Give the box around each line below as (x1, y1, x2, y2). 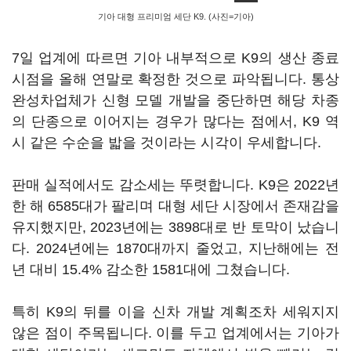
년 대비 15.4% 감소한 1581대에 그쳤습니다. (12, 262, 290, 277)
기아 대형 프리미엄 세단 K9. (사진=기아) (97, 12, 254, 21)
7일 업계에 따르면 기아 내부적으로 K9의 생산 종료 (12, 50, 339, 66)
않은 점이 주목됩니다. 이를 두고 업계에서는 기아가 (12, 325, 339, 341)
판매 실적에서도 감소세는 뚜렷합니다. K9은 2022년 (12, 177, 339, 193)
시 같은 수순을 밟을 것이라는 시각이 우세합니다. (12, 135, 325, 150)
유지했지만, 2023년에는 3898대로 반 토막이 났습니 (12, 219, 339, 235)
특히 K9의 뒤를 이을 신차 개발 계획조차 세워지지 (12, 304, 339, 320)
